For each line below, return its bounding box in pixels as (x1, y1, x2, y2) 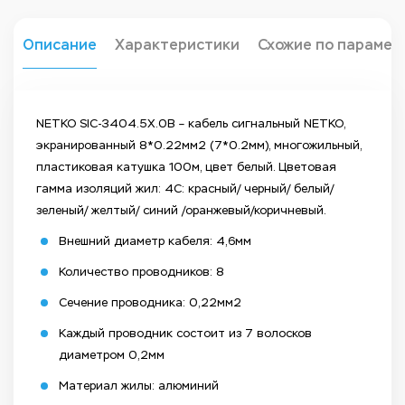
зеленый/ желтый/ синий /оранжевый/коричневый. (36, 203, 326, 218)
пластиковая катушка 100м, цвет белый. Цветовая (36, 160, 336, 174)
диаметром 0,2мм (59, 348, 165, 363)
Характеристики (115, 35, 240, 53)
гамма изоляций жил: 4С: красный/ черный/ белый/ (36, 182, 334, 196)
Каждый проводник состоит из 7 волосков (59, 326, 312, 341)
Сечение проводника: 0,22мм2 (59, 296, 241, 310)
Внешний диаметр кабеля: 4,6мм (59, 234, 251, 249)
